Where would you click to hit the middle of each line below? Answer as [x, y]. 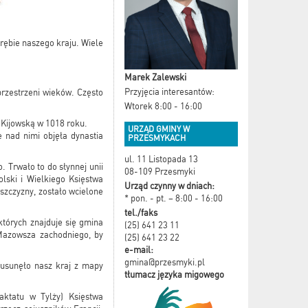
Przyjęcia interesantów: [169, 91]
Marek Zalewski [155, 77]
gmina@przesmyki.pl [165, 262]
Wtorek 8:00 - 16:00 [163, 106]
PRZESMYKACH [157, 138]
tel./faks [141, 212]
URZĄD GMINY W [159, 129]
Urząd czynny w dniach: [169, 186]
